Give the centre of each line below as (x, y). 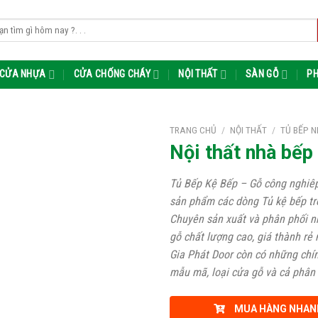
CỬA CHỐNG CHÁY (112, 74)
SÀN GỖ (262, 74)
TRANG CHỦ (193, 130)
